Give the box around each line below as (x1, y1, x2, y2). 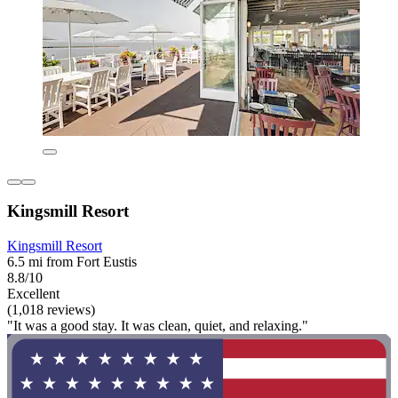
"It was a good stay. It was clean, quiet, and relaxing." (7, 318, 308, 334)
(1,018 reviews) (7, 302, 95, 318)
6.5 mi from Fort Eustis (7, 254, 137, 270)
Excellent (7, 286, 60, 302)
